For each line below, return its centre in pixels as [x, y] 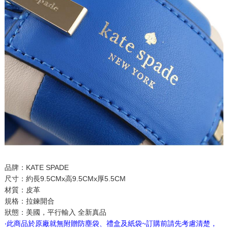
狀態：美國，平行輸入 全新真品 [55, 212]
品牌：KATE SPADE [37, 168]
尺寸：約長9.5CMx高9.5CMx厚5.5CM [65, 179]
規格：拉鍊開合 [29, 201]
